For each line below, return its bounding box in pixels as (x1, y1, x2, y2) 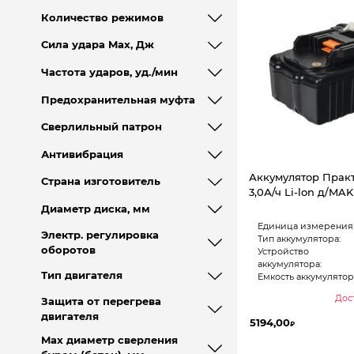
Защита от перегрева (40, 295, 161, 307)
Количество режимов (40, 11, 164, 24)
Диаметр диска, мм (40, 203, 150, 216)
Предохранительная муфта (40, 93, 195, 106)
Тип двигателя (40, 269, 122, 282)
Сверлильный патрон (40, 121, 162, 134)
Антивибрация (40, 148, 123, 160)
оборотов (40, 243, 96, 256)
